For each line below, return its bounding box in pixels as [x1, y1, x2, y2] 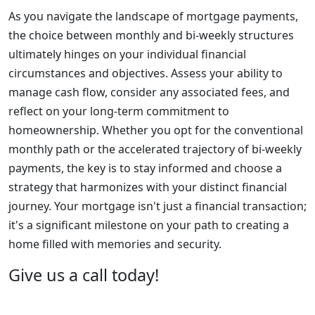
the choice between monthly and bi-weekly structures [8, 27, 294, 43]
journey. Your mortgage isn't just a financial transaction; [8, 198, 307, 214]
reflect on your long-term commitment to [8, 103, 229, 119]
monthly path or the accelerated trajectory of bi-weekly [8, 141, 302, 157]
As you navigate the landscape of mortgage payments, [8, 8, 298, 24]
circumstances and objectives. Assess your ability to [8, 65, 283, 81]
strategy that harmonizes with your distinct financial [8, 179, 287, 195]
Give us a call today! [8, 264, 159, 286]
